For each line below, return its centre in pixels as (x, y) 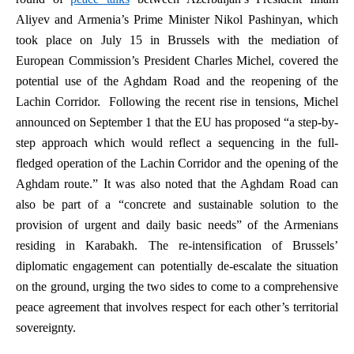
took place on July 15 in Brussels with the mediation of (177, 40)
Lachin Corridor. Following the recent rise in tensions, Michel (177, 102)
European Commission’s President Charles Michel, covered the (177, 60)
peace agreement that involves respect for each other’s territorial (177, 307)
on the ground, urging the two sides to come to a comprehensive (177, 286)
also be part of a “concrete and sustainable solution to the (177, 204)
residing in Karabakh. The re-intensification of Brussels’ (177, 245)
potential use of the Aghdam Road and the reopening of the (177, 81)
